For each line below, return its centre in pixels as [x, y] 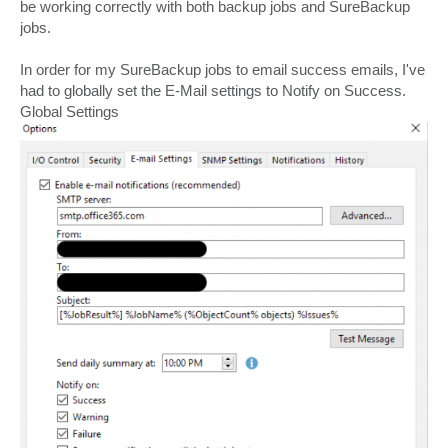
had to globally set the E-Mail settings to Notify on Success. [213, 90]
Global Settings [69, 111]
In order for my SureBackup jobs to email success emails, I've [222, 69]
